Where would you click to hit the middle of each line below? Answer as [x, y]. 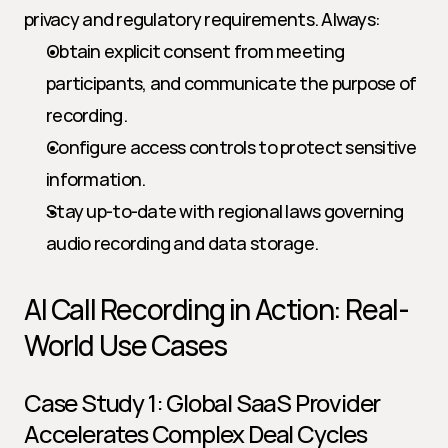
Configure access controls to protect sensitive [231, 147]
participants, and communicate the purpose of [231, 83]
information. [96, 179]
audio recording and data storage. [182, 243]
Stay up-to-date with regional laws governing [225, 211]
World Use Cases [125, 345]
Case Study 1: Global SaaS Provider [202, 402]
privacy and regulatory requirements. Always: [202, 19]
